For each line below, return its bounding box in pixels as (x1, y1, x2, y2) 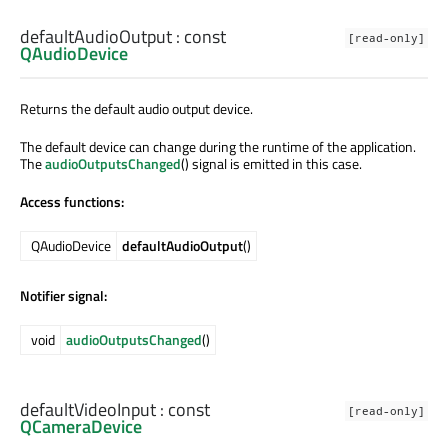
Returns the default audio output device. (20, 97, 253, 119)
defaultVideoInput (20, 395, 156, 423)
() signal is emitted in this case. (181, 152, 362, 174)
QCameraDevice (20, 412, 142, 440)
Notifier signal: (20, 284, 107, 306)
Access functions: (20, 190, 124, 212)
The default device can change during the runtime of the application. (20, 135, 416, 157)
